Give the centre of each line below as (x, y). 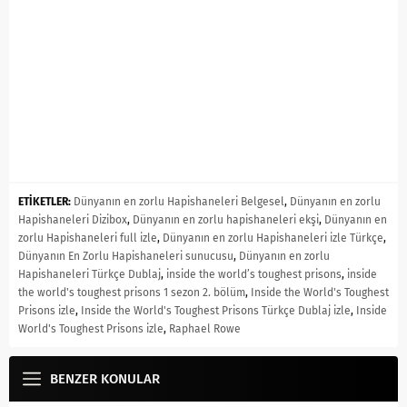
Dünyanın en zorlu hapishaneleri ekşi (226, 219)
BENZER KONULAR (105, 378)
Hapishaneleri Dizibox (73, 219)
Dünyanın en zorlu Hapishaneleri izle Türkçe (273, 238)
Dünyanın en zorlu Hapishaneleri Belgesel (179, 201)
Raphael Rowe (205, 328)
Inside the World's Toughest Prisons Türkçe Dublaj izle (216, 310)
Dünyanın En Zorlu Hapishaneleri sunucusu (126, 256)
